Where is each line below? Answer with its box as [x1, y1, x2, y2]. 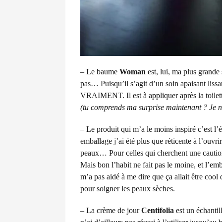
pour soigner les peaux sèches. [80, 184, 175, 193]
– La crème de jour [80, 206, 141, 215]
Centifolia [141, 206, 174, 215]
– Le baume [80, 67, 119, 76]
